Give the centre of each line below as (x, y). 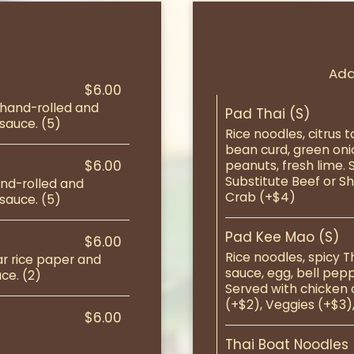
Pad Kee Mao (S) (282, 237)
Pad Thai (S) (267, 114)
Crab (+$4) (260, 197)
